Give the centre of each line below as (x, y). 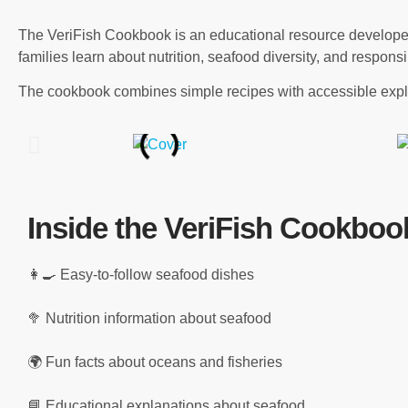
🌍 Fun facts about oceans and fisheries (155, 362)
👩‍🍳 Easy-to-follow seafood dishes (141, 275)
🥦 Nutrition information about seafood (149, 319)
